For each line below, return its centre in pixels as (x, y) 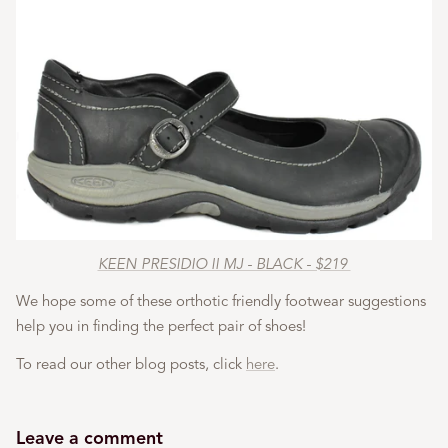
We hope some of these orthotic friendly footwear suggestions (221, 301)
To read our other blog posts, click (131, 363)
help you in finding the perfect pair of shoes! (161, 326)
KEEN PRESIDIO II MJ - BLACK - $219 (224, 264)
